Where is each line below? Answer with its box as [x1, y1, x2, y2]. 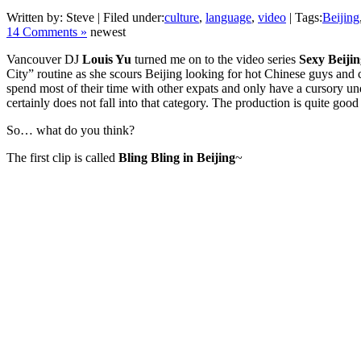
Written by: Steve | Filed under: [6, 10, 164, 25]
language [205, 10, 251, 25]
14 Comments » [6, 25, 87, 39]
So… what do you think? [6, 123, 135, 138]
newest [87, 25, 126, 39]
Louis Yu [82, 52, 131, 67]
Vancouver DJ [6, 52, 82, 67]
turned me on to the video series [131, 52, 299, 67]
